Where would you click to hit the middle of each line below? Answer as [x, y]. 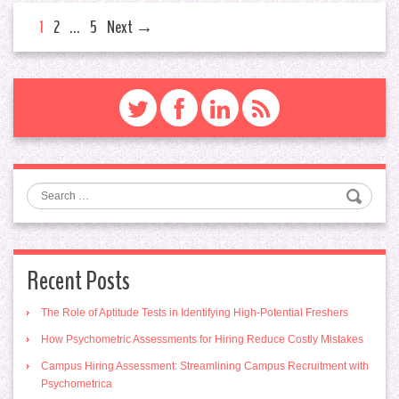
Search [61, 191]
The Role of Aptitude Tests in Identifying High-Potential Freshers [195, 313]
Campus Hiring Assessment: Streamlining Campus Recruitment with [205, 366]
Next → [130, 28]
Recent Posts [78, 281]
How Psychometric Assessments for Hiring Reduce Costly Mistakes [202, 340]
